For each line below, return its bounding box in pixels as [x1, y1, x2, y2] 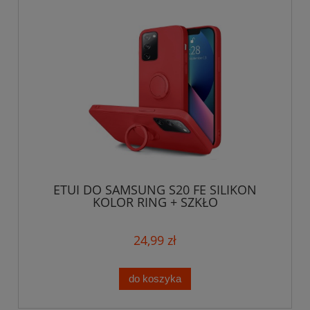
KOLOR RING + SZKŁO [92, 194, 218, 211]
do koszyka [129, 273, 181, 285]
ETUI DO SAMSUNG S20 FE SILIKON [53, 181, 257, 199]
